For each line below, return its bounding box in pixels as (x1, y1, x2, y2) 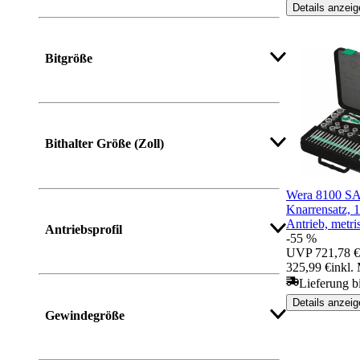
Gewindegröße (45, 308, 125, 322)
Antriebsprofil (45, 222, 122, 236)
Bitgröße (45, 51, 92, 65)
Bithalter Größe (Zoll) (45, 137, 164, 151)
